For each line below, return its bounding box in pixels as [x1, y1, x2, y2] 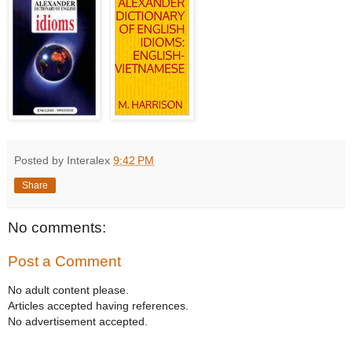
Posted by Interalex [14, 153, 113, 167]
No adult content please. [8, 283, 129, 296]
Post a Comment [8, 253, 121, 270]
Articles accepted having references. [8, 299, 189, 312]
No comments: [8, 218, 106, 236]
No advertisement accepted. [8, 314, 148, 328]
